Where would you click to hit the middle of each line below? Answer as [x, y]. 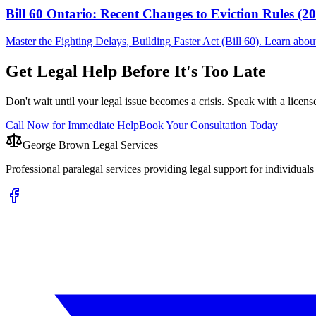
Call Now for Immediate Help [72, 125]
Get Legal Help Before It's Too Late [136, 71]
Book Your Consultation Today [208, 125]
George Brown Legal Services [90, 145]
